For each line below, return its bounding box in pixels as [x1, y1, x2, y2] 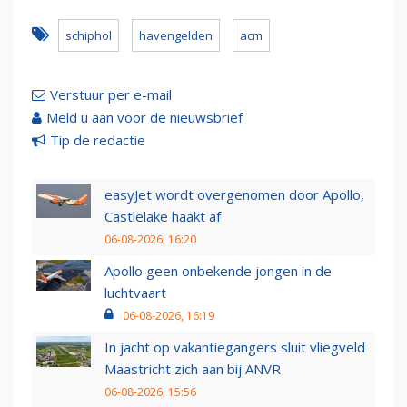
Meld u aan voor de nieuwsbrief [46, 108, 243, 127]
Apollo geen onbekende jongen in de [104, 262, 332, 281]
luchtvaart [104, 283, 166, 303]
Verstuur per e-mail [50, 85, 172, 104]
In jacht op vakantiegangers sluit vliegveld [104, 338, 365, 357]
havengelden [139, 27, 213, 45]
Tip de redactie [50, 131, 145, 150]
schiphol [65, 27, 112, 45]
